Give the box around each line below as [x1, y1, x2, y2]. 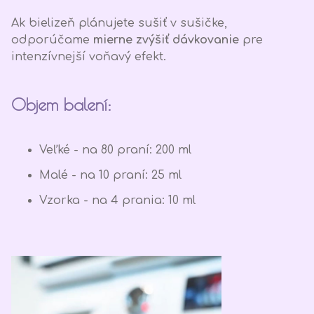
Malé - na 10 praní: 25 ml [39, 169, 182, 182]
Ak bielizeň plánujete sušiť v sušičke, [11, 17, 227, 30]
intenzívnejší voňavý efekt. [11, 50, 166, 64]
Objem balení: [11, 95, 111, 115]
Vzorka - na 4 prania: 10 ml [39, 194, 196, 207]
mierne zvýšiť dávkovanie [93, 34, 239, 47]
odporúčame [11, 34, 93, 47]
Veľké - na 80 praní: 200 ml [39, 144, 191, 157]
